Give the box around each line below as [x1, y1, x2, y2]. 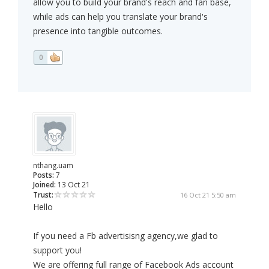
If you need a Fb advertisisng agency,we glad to [33, 230, 218, 242]
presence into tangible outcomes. [33, 25, 163, 37]
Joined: [33, 180, 56, 190]
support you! [33, 244, 82, 256]
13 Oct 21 [56, 180, 90, 190]
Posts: [33, 170, 54, 181]
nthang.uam [33, 160, 73, 171]
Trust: [33, 190, 53, 201]
